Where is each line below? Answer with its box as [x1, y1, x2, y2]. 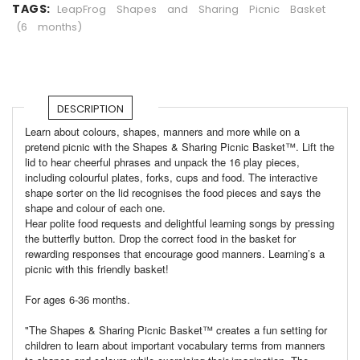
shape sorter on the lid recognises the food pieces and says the [25, 185, 321, 201]
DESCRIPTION [57, 101, 124, 117]
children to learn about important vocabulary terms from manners [25, 337, 325, 354]
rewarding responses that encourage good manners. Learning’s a [25, 246, 325, 262]
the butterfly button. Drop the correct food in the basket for [25, 231, 296, 247]
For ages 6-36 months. [25, 292, 130, 308]
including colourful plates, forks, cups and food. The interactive [25, 170, 317, 186]
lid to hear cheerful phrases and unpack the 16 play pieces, [25, 154, 300, 170]
